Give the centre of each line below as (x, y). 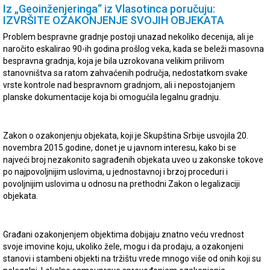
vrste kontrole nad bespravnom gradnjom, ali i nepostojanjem (119, 85)
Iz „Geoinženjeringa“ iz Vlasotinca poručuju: (109, 9)
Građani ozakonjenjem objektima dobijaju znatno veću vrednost (124, 235)
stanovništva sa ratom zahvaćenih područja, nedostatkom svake (125, 73)
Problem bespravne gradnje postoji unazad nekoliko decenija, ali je (128, 37)
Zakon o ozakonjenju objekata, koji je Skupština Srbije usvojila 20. (126, 136)
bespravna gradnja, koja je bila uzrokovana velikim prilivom (114, 61)
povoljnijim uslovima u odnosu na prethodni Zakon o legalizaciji (121, 184)
